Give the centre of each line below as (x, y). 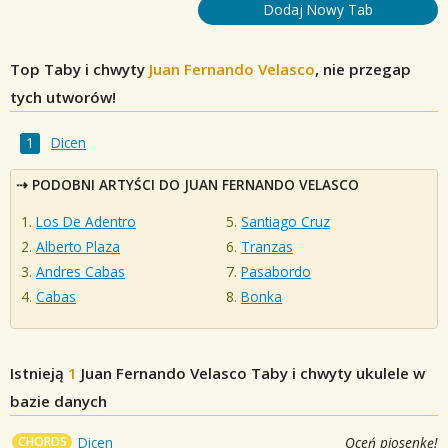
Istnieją (39, 372)
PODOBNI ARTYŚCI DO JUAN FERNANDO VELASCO (195, 185)
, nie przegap (363, 69)
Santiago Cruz (286, 221)
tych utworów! (63, 97)
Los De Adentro (86, 221)
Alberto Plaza (78, 246)
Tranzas (267, 246)
